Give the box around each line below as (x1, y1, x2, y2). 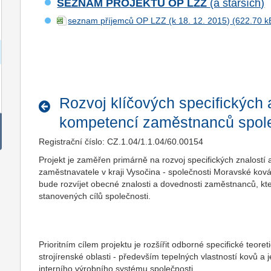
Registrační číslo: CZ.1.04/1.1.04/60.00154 (39, 137, 204, 146)
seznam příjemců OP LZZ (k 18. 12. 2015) (68, 16, 230, 25)
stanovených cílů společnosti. (39, 191, 151, 201)
